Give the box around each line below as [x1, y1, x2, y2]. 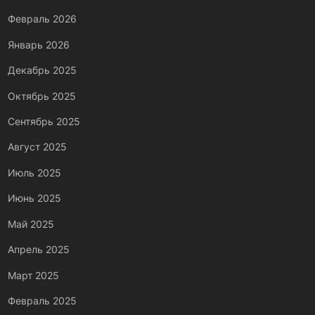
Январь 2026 [8, 38, 70, 51]
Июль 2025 [8, 167, 61, 179]
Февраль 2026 [8, 13, 77, 25]
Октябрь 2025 [8, 89, 76, 102]
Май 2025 [8, 218, 54, 231]
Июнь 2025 [8, 192, 61, 205]
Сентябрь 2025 [8, 115, 80, 128]
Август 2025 [8, 141, 67, 153]
